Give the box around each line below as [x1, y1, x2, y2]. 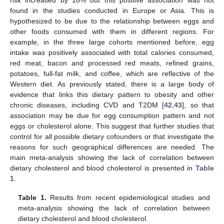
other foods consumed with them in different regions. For [10, 27, 214, 35]
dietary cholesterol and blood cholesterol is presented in [10, 163, 195, 172]
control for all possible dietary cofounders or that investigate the [10, 132, 214, 140]
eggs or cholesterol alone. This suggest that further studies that [10, 121, 214, 130]
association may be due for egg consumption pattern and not [10, 111, 214, 119]
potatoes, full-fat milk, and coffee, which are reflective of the [10, 69, 214, 77]
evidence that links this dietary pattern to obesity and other [10, 90, 214, 98]
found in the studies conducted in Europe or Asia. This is [10, 6, 214, 14]
